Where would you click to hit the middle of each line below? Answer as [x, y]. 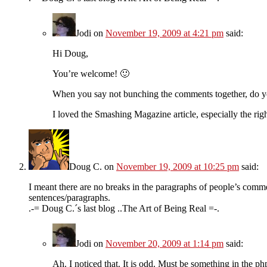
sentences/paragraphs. [69, 197]
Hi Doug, [70, 53]
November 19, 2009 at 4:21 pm [164, 33]
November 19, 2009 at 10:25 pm [178, 166]
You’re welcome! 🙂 [91, 73]
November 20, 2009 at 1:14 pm [164, 243]
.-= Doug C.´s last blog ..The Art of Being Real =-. [124, 208]
